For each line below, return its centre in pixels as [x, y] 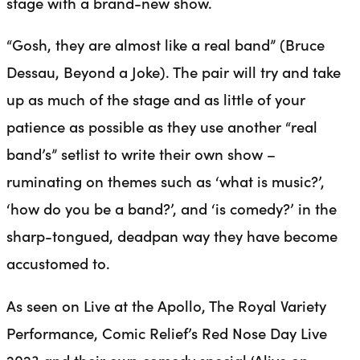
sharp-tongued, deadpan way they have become [172, 236]
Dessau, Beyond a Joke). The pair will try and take [174, 72]
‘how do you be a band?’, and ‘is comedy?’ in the [172, 209]
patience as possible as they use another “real [162, 127]
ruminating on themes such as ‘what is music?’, [166, 181]
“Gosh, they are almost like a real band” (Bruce [166, 45]
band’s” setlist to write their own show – [141, 154]
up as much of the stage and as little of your [156, 99]
